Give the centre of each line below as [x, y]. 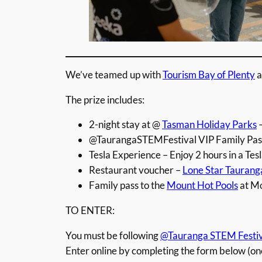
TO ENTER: [90, 211]
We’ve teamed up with [114, 74]
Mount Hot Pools [202, 185]
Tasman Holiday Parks [209, 125]
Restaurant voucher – [136, 170]
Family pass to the [128, 185]
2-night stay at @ [125, 125]
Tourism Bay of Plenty [209, 74]
